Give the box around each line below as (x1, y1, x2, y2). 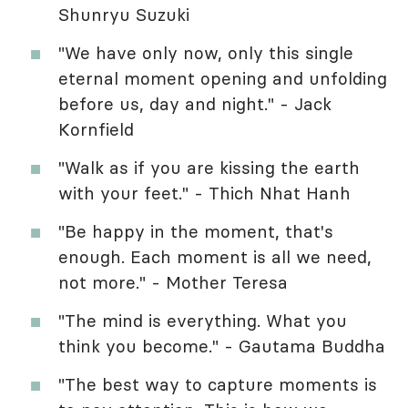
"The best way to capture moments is (58, 372, 377, 395)
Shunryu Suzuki (58, 3, 189, 25)
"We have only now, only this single (58, 41, 353, 64)
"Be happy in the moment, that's (58, 219, 333, 242)
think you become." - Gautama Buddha (58, 334, 385, 357)
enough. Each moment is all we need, (58, 245, 372, 268)
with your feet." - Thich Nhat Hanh (58, 181, 351, 204)
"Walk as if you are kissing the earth (58, 156, 360, 178)
